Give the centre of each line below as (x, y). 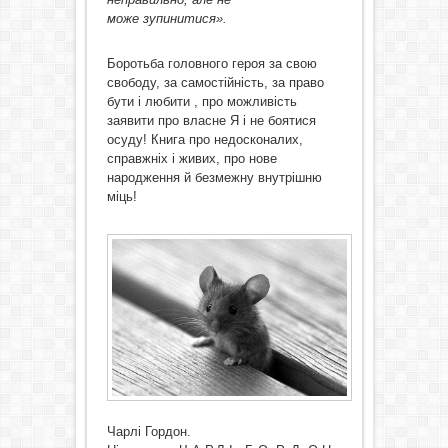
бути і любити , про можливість (201, 101)
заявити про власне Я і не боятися (211, 120)
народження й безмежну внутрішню (214, 177)
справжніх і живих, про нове (191, 158)
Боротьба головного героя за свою (211, 63)
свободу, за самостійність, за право (215, 82)
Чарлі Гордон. (148, 432)
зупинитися (179, 18)
